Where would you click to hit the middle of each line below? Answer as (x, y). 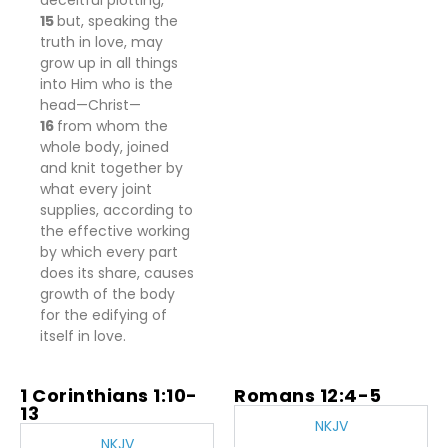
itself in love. (83, 336)
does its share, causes (117, 273)
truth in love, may (101, 42)
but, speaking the (117, 21)
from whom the (112, 126)
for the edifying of (103, 315)
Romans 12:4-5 (308, 395)
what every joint (96, 189)
